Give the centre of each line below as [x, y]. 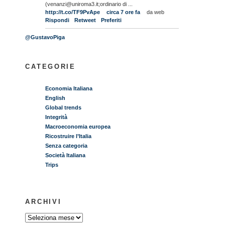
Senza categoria [67, 145]
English [55, 98]
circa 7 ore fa [124, 12]
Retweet [85, 20]
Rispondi [58, 20]
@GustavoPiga [45, 37]
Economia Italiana [69, 88]
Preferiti [111, 20]
